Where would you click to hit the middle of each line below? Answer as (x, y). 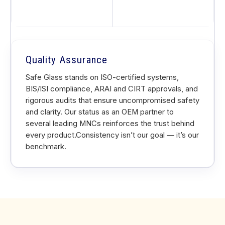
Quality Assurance (67, 60)
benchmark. (46, 147)
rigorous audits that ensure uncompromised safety (113, 100)
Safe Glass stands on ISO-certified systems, (102, 77)
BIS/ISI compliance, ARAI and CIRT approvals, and (112, 89)
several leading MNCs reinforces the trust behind (110, 124)
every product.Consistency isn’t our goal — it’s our (112, 135)
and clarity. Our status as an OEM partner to (100, 112)
